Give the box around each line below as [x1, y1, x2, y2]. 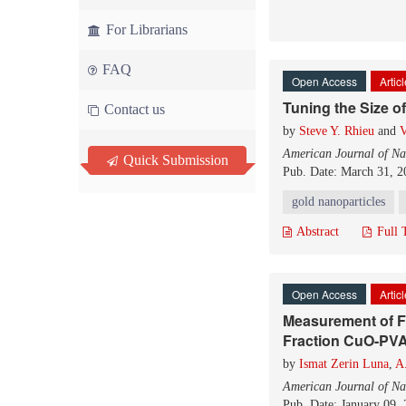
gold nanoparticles [292, 195, 385, 208]
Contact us [101, 101, 165, 117]
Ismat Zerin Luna [299, 357, 389, 371]
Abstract [294, 225, 339, 238]
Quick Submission [120, 152, 228, 168]
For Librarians [102, 22, 188, 37]
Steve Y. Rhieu [299, 124, 374, 138]
